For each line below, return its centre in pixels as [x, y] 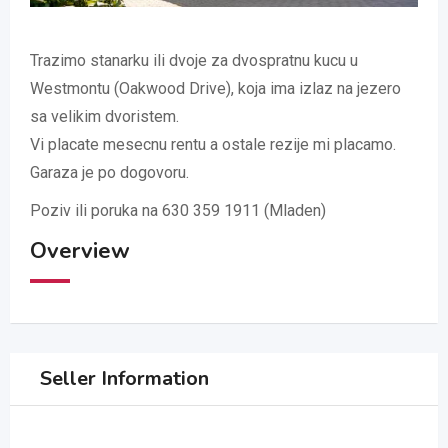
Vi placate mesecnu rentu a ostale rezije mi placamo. [213, 145]
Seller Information [124, 379]
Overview [80, 251]
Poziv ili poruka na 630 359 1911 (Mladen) [178, 211]
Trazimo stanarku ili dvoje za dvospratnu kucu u [194, 61]
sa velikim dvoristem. [104, 117]
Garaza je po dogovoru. [109, 173]
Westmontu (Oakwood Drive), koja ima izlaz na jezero [215, 89]
